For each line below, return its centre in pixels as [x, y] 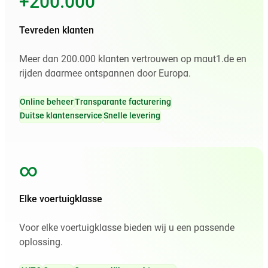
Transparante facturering [123, 102]
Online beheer [47, 102]
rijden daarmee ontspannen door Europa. [105, 74]
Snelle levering [132, 116]
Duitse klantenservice [61, 116]
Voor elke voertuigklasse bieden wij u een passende [127, 228]
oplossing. [41, 243]
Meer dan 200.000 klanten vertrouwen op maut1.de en [133, 60]
